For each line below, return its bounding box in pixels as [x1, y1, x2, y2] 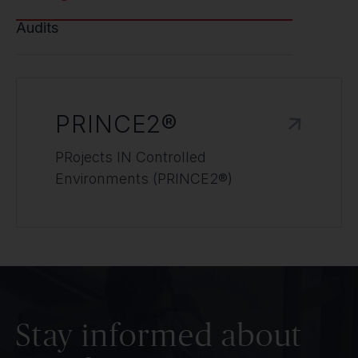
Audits [16, 19, 58, 36]
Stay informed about [16, 316, 304, 352]
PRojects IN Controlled [55, 149, 206, 165]
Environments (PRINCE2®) [55, 170, 233, 187]
